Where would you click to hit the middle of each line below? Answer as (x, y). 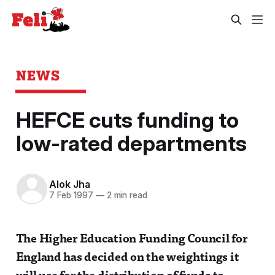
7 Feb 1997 (71, 195)
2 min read (126, 195)
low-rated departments (131, 143)
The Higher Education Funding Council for (131, 240)
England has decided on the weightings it (127, 258)
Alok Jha (69, 184)
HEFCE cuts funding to (127, 120)
